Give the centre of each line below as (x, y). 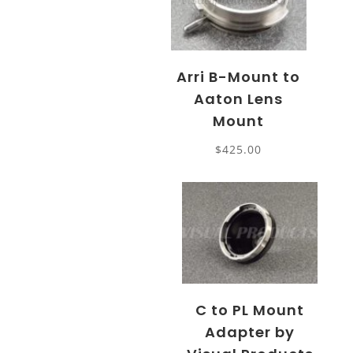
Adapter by (250, 333)
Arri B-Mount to (239, 77)
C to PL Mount (250, 310)
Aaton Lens (239, 99)
